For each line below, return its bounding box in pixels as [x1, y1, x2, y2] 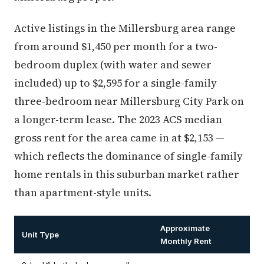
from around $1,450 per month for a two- [14, 39, 217, 54]
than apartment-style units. [14, 185, 151, 200]
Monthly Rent [160, 236, 212, 246]
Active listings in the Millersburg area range [14, 21, 236, 35]
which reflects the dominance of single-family [14, 148, 243, 163]
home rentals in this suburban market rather [14, 167, 239, 181]
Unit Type [22, 230, 59, 239]
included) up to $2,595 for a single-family [14, 75, 217, 90]
